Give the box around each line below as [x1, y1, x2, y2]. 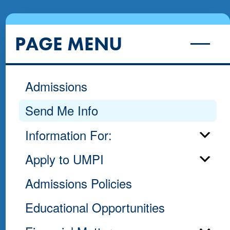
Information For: [25, 125, 112, 144]
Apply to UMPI [25, 149, 104, 168]
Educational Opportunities [25, 198, 165, 217]
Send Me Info [25, 101, 98, 120]
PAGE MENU [15, 31, 123, 56]
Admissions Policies [25, 174, 132, 192]
